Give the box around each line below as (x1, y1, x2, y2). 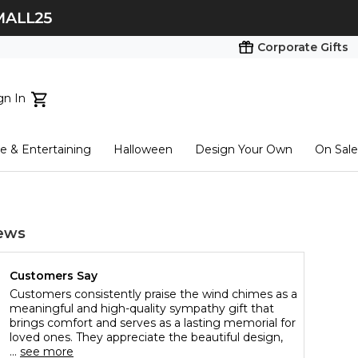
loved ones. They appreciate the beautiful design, (10, 330, 283, 345)
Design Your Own (195, 142, 293, 157)
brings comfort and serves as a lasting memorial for (10, 316, 296, 331)
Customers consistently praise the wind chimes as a (10, 287, 297, 302)
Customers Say (10, 268, 97, 284)
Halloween (113, 142, 173, 157)
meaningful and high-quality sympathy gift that (10, 301, 274, 316)
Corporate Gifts (257, 40, 348, 54)
